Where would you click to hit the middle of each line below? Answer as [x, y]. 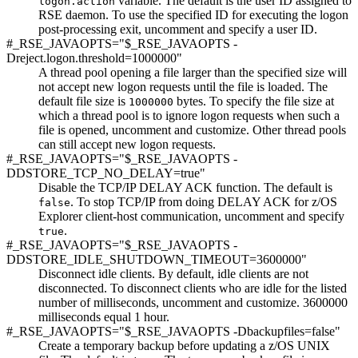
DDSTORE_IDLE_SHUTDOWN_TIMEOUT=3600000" [157, 259]
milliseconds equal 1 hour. [104, 316]
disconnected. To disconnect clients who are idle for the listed [193, 288]
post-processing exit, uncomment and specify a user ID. [178, 29]
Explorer [60, 216]
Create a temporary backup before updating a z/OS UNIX [184, 345]
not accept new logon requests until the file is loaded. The [183, 86]
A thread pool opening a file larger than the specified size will [193, 72]
